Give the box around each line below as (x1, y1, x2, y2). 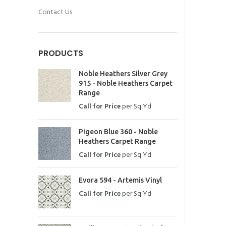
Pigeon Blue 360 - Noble (79, 128, 158, 136)
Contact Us (38, 7, 72, 18)
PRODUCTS (38, 47, 83, 59)
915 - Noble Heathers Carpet (79, 79, 173, 87)
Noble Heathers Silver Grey (79, 70, 167, 78)
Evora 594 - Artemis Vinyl (79, 176, 162, 184)
